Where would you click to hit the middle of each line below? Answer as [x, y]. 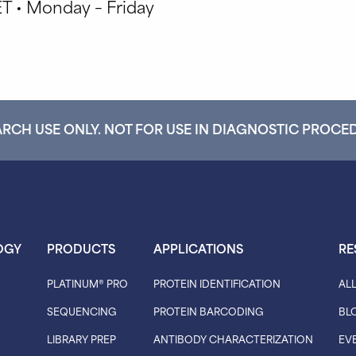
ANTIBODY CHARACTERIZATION [233, 338]
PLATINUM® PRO [87, 282]
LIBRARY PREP [81, 338]
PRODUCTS [81, 248]
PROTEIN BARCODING [209, 310]
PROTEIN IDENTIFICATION [217, 282]
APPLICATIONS [198, 248]
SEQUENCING [82, 310]
